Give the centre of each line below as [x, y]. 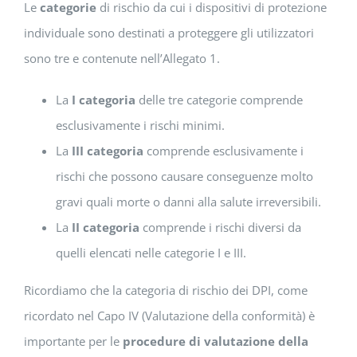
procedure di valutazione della [216, 341]
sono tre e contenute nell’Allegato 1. [122, 58]
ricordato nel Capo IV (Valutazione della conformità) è [169, 315]
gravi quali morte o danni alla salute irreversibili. [188, 201]
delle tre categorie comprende [221, 99]
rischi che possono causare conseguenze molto [184, 176]
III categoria [108, 150]
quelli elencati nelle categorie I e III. [151, 252]
